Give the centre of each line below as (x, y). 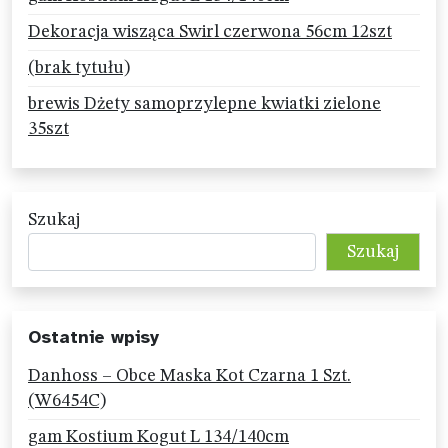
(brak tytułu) (79, 68)
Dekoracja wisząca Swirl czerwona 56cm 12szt (210, 32)
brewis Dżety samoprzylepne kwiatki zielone (204, 104)
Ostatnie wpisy (93, 337)
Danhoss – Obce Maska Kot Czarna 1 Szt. (189, 376)
